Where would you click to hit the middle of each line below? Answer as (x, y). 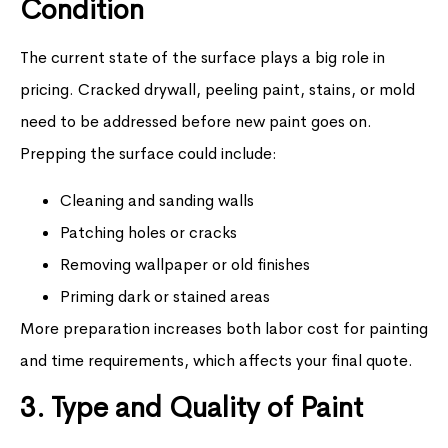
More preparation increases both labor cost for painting (224, 328)
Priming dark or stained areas (165, 296)
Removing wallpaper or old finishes (185, 264)
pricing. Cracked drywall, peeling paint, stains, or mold (217, 90)
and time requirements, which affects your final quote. (216, 360)
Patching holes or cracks (148, 232)
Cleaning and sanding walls (157, 200)
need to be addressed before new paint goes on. (196, 122)
